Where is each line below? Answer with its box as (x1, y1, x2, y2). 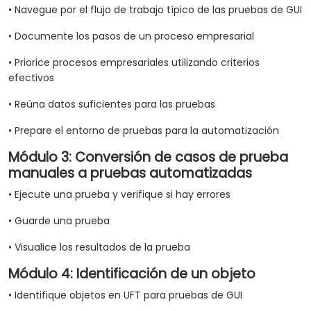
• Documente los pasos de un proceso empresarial (8, 29, 254, 44)
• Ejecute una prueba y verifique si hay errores (8, 187, 230, 202)
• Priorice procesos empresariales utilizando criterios (8, 56, 260, 70)
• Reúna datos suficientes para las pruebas (8, 97, 215, 112)
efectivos (8, 71, 54, 85)
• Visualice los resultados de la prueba (8, 240, 190, 255)
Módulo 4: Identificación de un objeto (8, 264, 255, 284)
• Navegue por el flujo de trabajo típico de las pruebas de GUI (8, 3, 302, 17)
